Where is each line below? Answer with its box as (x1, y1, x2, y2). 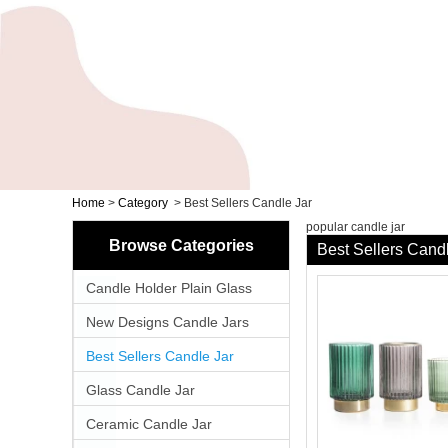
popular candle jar (306, 220, 405, 235)
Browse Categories (108, 237, 254, 255)
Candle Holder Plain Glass (86, 280, 252, 297)
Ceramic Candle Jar (86, 416, 212, 433)
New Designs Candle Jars (86, 314, 249, 331)
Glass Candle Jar (86, 382, 195, 399)
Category (118, 196, 168, 211)
